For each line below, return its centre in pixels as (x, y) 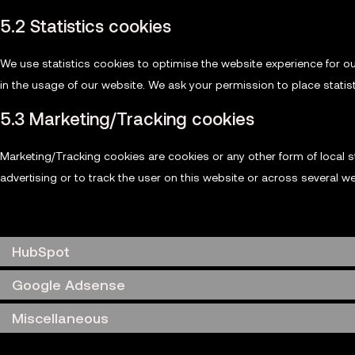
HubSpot (41, 251)
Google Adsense (69, 284)
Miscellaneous (60, 317)
